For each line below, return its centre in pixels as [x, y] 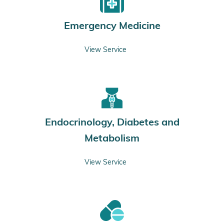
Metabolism [112, 137]
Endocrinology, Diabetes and [112, 121]
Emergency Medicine [112, 25]
